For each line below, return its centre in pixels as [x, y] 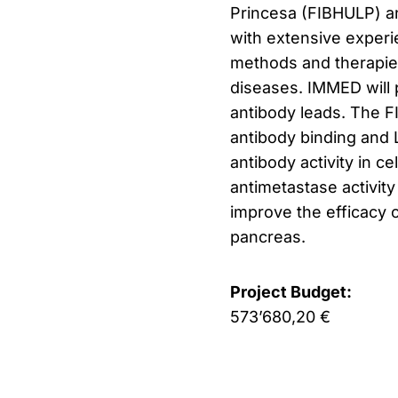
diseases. [268, 87]
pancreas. [267, 236]
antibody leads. [290, 112]
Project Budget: [291, 292]
